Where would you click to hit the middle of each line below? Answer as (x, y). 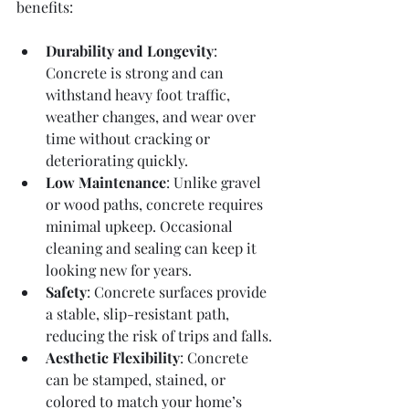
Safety (66, 292)
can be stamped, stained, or (137, 379)
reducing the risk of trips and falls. (159, 336)
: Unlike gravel (215, 182)
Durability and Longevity (130, 51)
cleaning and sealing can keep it (153, 248)
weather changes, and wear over (152, 116)
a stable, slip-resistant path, (139, 314)
